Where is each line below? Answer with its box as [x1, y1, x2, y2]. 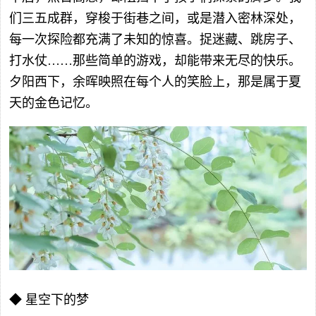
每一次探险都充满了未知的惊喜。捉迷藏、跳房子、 [9, 32, 301, 47]
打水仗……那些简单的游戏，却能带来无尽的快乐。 [9, 53, 301, 68]
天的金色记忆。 [9, 95, 98, 110]
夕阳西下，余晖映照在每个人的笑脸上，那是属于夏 [9, 74, 301, 89]
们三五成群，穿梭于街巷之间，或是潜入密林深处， [9, 11, 301, 25]
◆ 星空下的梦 [9, 293, 89, 308]
